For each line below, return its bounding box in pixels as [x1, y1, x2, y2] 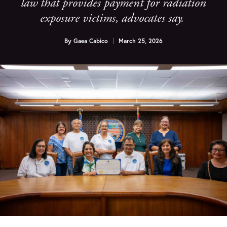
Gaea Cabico [73, 37, 108, 45]
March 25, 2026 [119, 37, 163, 45]
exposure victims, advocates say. [40, 10, 187, 26]
